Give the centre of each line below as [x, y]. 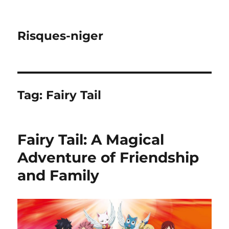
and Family [59, 175]
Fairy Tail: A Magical [91, 140]
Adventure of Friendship [108, 157]
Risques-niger [61, 36]
